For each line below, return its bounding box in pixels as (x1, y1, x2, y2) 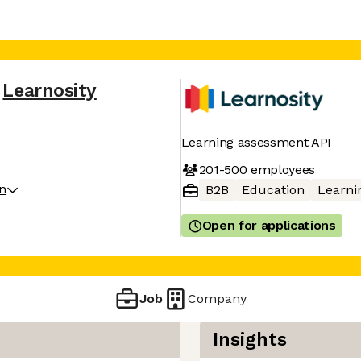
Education (241, 182, 305, 197)
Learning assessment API (180, 135, 332, 150)
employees (247, 161, 316, 177)
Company (188, 290, 247, 306)
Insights (213, 329, 287, 351)
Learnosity (2, 80, 97, 102)
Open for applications (201, 218, 336, 233)
